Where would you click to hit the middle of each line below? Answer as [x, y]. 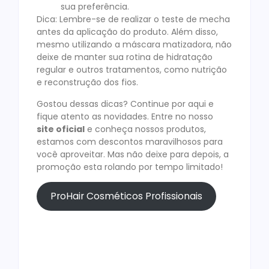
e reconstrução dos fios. [87, 83]
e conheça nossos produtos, [145, 129]
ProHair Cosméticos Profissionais [126, 196]
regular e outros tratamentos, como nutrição [132, 70]
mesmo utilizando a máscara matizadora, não [134, 45]
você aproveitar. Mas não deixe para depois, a [133, 154]
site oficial [61, 129]
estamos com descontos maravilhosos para [130, 141]
